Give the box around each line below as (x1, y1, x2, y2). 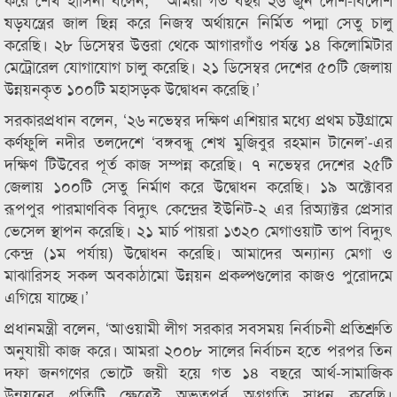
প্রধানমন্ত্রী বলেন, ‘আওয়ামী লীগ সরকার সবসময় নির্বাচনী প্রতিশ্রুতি (4, 315, 393, 339)
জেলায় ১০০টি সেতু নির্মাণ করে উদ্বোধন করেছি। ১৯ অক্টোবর (4, 174, 393, 197)
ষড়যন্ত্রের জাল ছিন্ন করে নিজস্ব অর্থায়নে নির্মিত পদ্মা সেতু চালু (4, 10, 393, 33)
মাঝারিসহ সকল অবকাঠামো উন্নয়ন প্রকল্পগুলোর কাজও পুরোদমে (4, 262, 393, 285)
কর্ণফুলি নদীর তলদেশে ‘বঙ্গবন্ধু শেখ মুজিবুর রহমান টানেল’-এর (4, 129, 393, 152)
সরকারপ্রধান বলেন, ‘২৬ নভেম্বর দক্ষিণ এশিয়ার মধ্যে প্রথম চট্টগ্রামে (4, 107, 393, 130)
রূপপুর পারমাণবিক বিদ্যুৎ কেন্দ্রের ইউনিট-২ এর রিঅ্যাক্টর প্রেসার (4, 196, 393, 219)
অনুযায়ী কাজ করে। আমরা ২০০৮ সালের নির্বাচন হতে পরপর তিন (4, 338, 393, 361)
